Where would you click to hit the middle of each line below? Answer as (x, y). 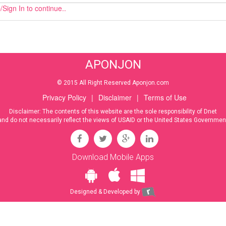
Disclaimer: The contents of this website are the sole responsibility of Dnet (113, 112)
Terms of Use (165, 98)
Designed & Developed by (106, 192)
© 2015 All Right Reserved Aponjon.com (113, 83)
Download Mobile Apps (113, 157)
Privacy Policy (64, 98)
